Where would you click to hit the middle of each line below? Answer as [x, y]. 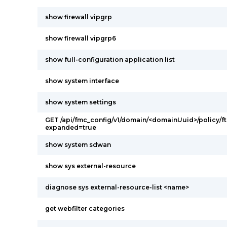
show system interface [82, 81]
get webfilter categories [85, 209]
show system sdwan [78, 145]
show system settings [81, 102]
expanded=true [71, 127]
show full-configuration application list [110, 60]
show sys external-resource [90, 166]
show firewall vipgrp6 [81, 38]
